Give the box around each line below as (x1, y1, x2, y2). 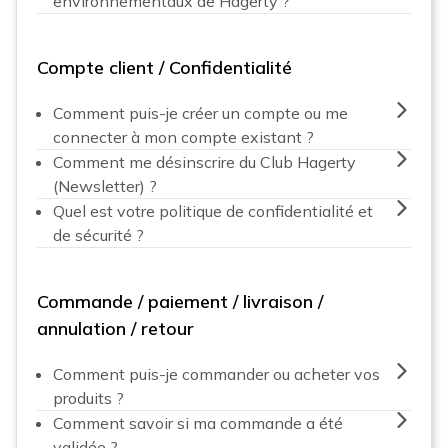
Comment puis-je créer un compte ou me (53, 102, 348, 123)
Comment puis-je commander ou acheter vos (53, 363, 380, 384)
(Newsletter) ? (53, 175, 157, 196)
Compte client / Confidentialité (37, 55, 292, 79)
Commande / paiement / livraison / (37, 289, 323, 313)
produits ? (53, 387, 124, 408)
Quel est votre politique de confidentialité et (53, 200, 373, 221)
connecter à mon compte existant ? (53, 126, 314, 147)
